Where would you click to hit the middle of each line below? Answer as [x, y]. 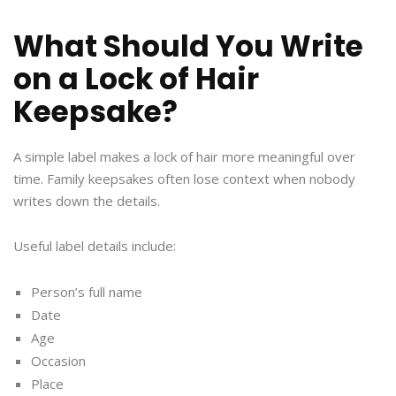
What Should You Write [188, 47]
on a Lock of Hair [136, 80]
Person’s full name [87, 292]
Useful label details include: [95, 246]
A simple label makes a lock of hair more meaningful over [184, 157]
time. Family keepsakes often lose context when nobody [184, 179]
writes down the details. [87, 201]
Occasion [58, 361]
